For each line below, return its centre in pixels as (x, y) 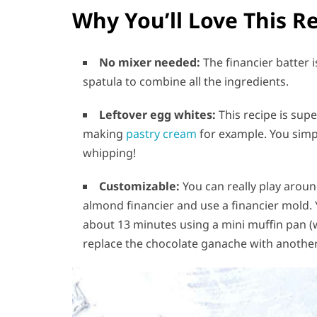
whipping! (109, 153)
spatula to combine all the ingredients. (186, 82)
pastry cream (161, 134)
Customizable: (139, 186)
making (104, 134)
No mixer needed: (150, 63)
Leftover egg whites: (157, 115)
